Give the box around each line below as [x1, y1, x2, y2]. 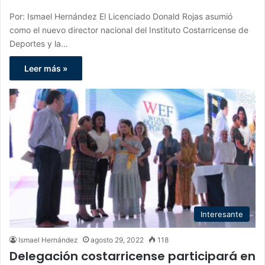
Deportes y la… [9, 38, 68, 49]
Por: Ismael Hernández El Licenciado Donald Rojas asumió [9, 11, 232, 21]
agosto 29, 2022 [91, 235, 144, 244]
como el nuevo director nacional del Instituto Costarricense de [9, 24, 248, 35]
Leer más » [24, 63, 67, 73]
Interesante [201, 209, 243, 219]
